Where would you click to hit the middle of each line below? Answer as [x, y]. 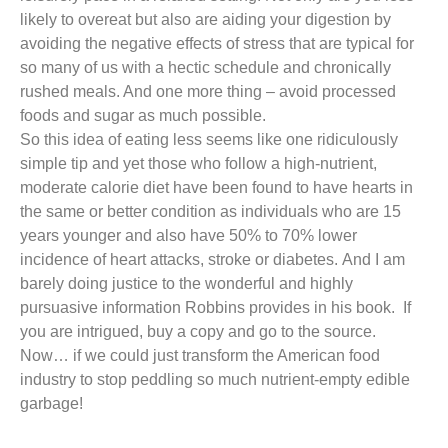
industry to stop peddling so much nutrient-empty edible [215, 380]
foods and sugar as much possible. [143, 116]
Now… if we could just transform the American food [200, 356]
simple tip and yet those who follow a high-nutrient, [198, 164]
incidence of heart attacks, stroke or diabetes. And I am [212, 260]
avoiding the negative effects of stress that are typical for [217, 44]
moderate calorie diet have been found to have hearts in [216, 188]
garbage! [51, 404]
